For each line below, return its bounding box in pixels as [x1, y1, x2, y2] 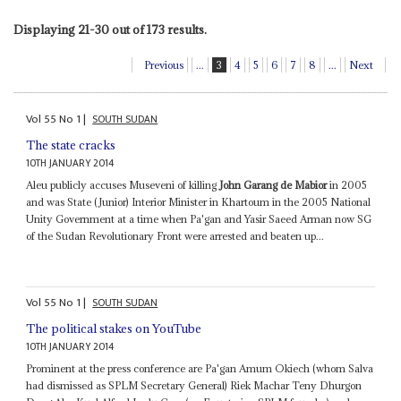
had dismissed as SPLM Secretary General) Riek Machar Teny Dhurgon [26, 379, 363, 393]
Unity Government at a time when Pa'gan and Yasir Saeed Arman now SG [26, 211, 372, 226]
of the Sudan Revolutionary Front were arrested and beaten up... [26, 228, 325, 243]
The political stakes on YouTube [26, 320, 202, 337]
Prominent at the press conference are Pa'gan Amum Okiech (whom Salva [26, 362, 374, 376]
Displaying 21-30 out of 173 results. [13, 21, 207, 38]
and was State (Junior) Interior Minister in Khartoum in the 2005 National [26, 194, 371, 209]
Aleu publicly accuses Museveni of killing [26, 177, 220, 192]
